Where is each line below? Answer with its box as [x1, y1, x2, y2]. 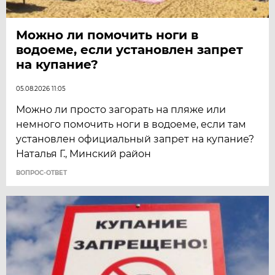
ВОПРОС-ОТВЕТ [16, 168, 68, 177]
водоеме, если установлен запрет [16, 42, 244, 57]
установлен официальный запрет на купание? [16, 133, 255, 145]
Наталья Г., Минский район [16, 147, 152, 160]
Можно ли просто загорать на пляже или [16, 103, 227, 115]
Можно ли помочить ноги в [16, 27, 199, 42]
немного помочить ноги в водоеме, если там [16, 118, 247, 130]
